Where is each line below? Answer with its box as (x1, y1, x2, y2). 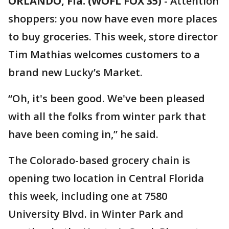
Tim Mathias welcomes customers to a (8, 48, 200, 61)
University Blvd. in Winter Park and (8, 207, 184, 221)
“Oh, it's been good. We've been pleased (8, 91, 205, 105)
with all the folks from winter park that (8, 109, 206, 123)
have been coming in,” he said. (8, 127, 158, 141)
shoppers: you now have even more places (8, 12, 217, 26)
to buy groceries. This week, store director (8, 30, 218, 43)
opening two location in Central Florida (8, 171, 204, 185)
